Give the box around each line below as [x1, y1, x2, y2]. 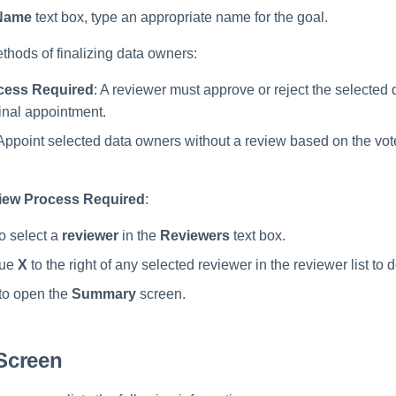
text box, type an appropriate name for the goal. [32, 10, 328, 26]
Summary [72, 286, 136, 302]
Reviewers [160, 228, 230, 244]
